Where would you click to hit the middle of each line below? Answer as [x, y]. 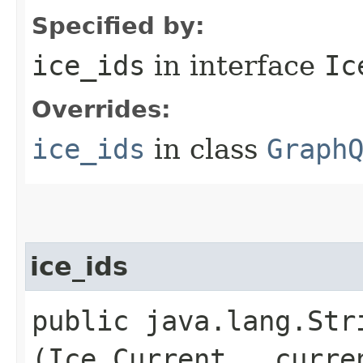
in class [206, 149]
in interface [235, 65]
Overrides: [101, 109]
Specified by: [118, 26]
